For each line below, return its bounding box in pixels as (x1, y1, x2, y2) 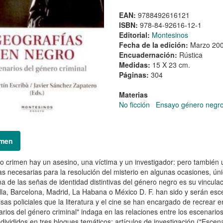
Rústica (179, 49, 203, 60)
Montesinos (151, 29, 188, 40)
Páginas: (118, 69, 151, 80)
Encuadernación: (118, 49, 179, 60)
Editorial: (118, 29, 152, 40)
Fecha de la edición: (118, 39, 190, 50)
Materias (118, 89, 148, 100)
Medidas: (118, 59, 152, 70)
